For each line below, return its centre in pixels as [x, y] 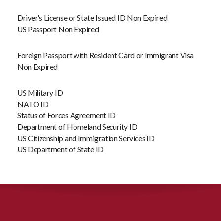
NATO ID [33, 104]
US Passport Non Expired [58, 29]
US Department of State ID [60, 149]
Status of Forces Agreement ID [67, 115]
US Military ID [40, 92]
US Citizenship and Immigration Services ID [86, 138]
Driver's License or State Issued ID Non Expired [92, 18]
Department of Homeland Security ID [77, 127]
